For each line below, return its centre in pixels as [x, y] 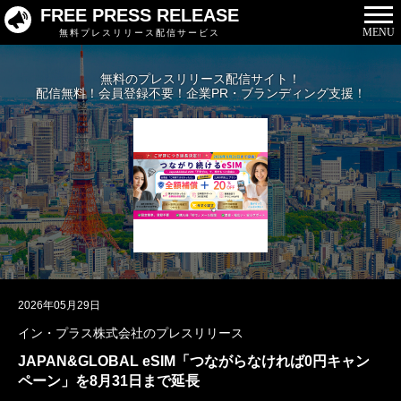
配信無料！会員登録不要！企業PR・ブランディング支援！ [200, 93]
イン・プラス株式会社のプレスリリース [131, 333]
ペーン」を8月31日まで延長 [109, 381]
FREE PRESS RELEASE [140, 15]
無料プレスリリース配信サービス [140, 33]
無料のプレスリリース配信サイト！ [200, 79]
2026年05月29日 [59, 305]
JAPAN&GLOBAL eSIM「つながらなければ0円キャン [194, 361]
